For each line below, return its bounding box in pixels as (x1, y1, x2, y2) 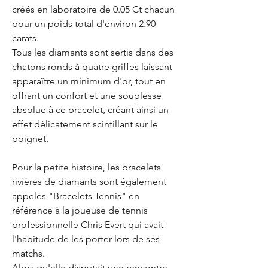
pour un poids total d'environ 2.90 (12, 17, 156, 29)
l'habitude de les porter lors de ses (12, 233, 160, 245)
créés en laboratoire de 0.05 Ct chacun (12, 3, 175, 15)
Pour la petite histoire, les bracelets (12, 161, 161, 173)
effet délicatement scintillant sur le (12, 118, 158, 130)
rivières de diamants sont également (12, 175, 166, 187)
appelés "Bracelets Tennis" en (12, 190, 139, 202)
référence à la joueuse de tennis (12, 204, 148, 216)
